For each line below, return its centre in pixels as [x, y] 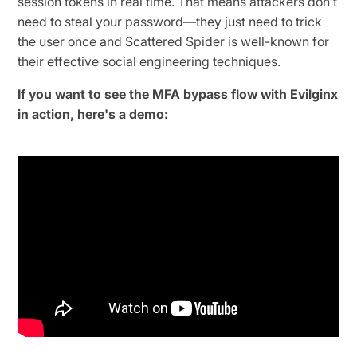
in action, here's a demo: [93, 114]
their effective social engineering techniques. [149, 61]
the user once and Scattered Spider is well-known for [174, 41]
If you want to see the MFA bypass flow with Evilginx [178, 94]
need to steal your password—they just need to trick [170, 21]
